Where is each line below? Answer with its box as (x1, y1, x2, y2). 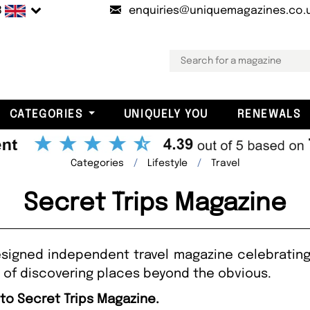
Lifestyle (147, 158, 188, 168)
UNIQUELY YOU (123, 108, 208, 120)
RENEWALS (237, 108, 301, 120)
